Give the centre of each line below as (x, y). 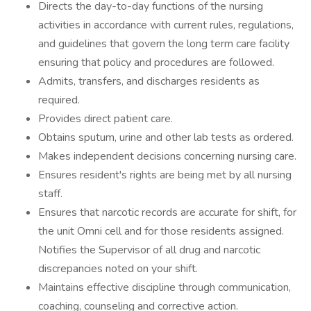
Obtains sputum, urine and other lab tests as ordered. (166, 137)
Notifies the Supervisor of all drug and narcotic (149, 250)
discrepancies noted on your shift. (118, 269)
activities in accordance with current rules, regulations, (166, 25)
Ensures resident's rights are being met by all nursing (165, 175)
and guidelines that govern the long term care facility (164, 44)
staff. (50, 194)
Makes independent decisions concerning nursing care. (167, 156)
